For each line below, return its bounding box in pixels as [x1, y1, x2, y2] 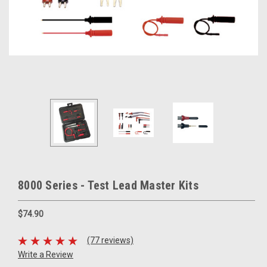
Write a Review [18, 249, 73, 259]
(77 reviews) [86, 235, 133, 246]
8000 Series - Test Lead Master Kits [18, 178, 198, 193]
